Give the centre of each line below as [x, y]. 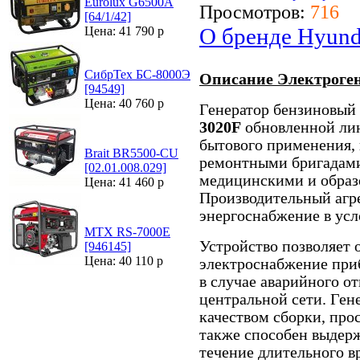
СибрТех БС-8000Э [137, 74]
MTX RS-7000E [127, 232]
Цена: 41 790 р [124, 31]
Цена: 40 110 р [124, 261]
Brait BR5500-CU [131, 153]
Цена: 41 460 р [124, 182]
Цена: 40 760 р [124, 103]
